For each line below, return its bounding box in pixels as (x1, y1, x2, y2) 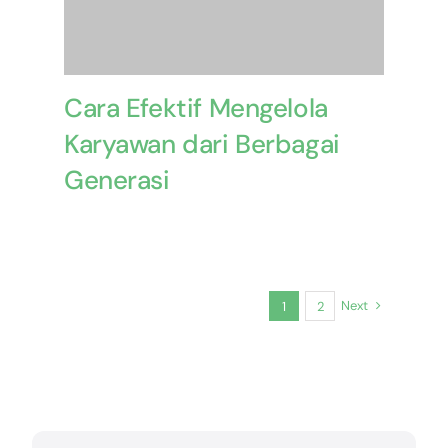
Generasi (63, 163, 170, 198)
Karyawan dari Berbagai (63, 127, 340, 162)
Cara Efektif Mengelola (63, 91, 328, 126)
